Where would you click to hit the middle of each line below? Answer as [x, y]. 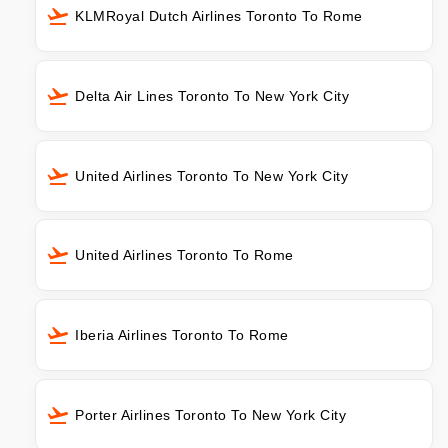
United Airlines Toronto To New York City [211, 175]
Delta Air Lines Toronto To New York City [212, 95]
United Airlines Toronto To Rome [184, 255]
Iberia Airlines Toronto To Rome [182, 335]
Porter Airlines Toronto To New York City [210, 415]
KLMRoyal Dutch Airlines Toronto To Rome [219, 15]
